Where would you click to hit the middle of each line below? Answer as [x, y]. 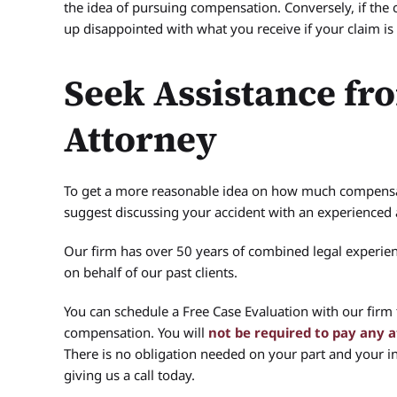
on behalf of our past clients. [151, 272]
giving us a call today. [129, 375]
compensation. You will [136, 332]
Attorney [140, 139]
